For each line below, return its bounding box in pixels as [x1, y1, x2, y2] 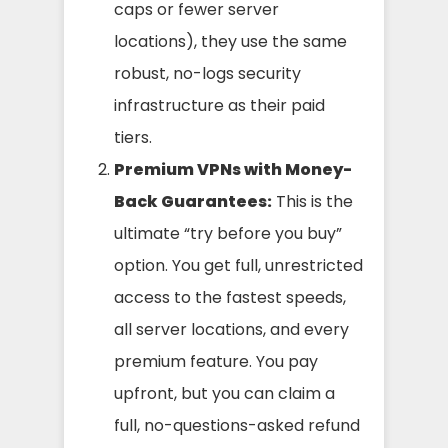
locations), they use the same [114, 29, 347, 53]
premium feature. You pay [114, 349, 318, 373]
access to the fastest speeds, [114, 285, 346, 309]
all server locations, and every [114, 317, 349, 341]
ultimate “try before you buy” [114, 221, 342, 245]
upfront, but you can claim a [114, 381, 335, 405]
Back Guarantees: [114, 189, 272, 213]
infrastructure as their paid [114, 93, 325, 117]
